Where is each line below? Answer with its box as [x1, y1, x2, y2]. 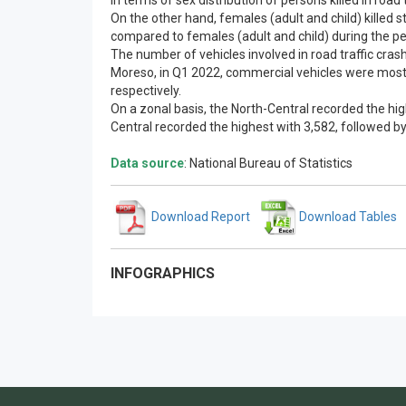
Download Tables [296, 208, 397, 224]
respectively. [111, 83, 181, 99]
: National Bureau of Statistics [184, 156, 353, 171]
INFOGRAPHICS [111, 265, 215, 283]
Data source [111, 156, 184, 171]
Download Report [149, 208, 250, 224]
